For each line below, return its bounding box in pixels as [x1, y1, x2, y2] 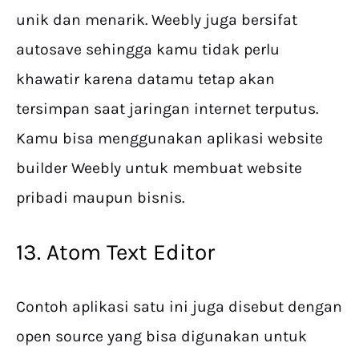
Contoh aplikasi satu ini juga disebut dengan [16, 297, 342, 317]
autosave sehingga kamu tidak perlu [16, 40, 280, 59]
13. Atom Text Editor [16, 239, 215, 266]
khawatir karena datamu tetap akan [16, 70, 275, 89]
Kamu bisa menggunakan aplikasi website [16, 129, 323, 148]
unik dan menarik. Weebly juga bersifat [16, 10, 297, 30]
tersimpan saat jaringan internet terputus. [16, 99, 318, 119]
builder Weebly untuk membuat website [16, 159, 302, 178]
